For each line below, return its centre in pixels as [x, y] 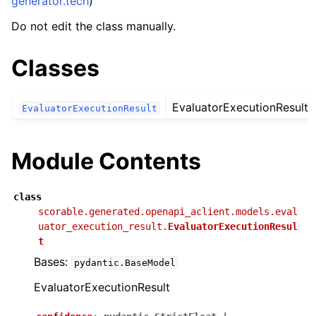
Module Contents [106, 162]
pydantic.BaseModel [124, 263]
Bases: [53, 262]
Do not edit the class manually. [93, 26]
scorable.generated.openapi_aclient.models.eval [168, 212]
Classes [55, 68]
